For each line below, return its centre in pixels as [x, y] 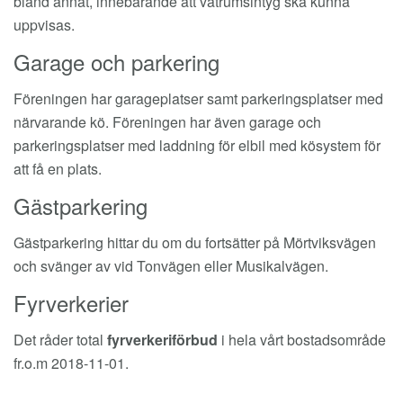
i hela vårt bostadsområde [302, 340]
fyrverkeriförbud [162, 340]
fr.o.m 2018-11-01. [71, 363]
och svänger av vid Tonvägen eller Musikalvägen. [171, 266]
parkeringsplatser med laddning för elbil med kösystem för [197, 145]
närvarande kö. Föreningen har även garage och [167, 122]
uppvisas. [44, 25]
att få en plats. [58, 169]
